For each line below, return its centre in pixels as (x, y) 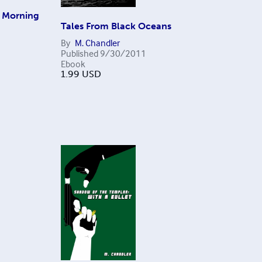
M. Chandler (97, 42)
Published (79, 53)
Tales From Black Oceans (116, 26)
